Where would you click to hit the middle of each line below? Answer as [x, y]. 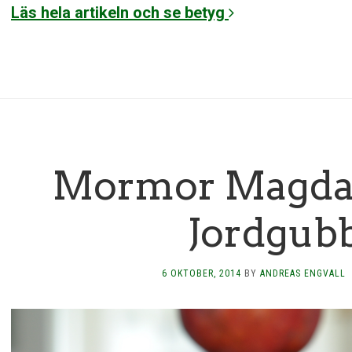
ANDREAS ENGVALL [303, 273]
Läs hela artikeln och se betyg [120, 13]
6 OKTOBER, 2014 [202, 273]
